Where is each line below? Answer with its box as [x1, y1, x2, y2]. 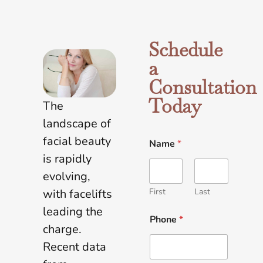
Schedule [148, 37, 222, 62]
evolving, [43, 168, 90, 185]
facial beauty [43, 133, 111, 150]
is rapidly [43, 151, 92, 167]
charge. [43, 221, 82, 238]
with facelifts [43, 186, 112, 203]
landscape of [43, 116, 111, 132]
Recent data [43, 239, 106, 255]
